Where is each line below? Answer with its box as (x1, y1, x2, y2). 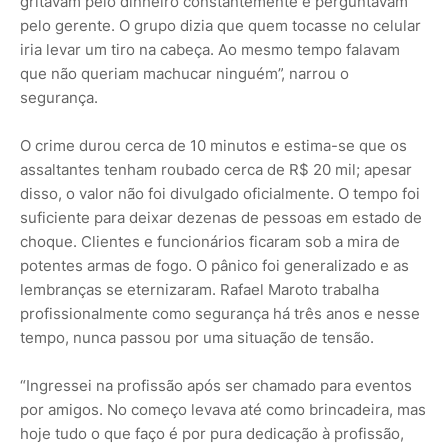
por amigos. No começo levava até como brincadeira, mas (20, 399, 426, 419)
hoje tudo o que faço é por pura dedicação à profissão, (20, 423, 404, 443)
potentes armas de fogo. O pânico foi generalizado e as (20, 255, 409, 275)
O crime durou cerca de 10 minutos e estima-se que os (20, 135, 407, 155)
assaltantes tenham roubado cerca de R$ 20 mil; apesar (20, 159, 412, 179)
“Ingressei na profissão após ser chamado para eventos (20, 375, 412, 395)
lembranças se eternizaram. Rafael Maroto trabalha (20, 279, 379, 299)
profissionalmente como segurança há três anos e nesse (20, 303, 420, 323)
